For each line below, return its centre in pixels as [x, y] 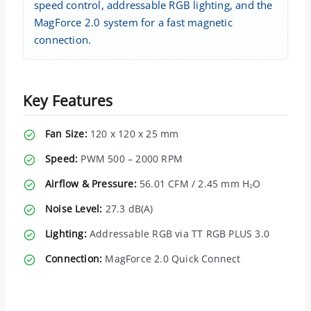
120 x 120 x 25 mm [133, 133]
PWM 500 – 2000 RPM [131, 158]
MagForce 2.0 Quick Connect [171, 258]
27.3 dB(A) [128, 208]
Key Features [68, 100]
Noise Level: [74, 208]
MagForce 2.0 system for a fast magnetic [133, 22]
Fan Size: [66, 133]
